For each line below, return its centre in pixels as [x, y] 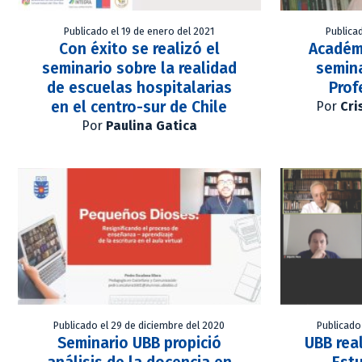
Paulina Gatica [151, 125]
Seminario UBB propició [139, 343]
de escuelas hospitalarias [139, 87]
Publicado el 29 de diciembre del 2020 [139, 326]
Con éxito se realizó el [139, 48]
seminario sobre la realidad [139, 68]
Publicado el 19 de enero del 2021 [139, 31]
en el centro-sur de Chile [139, 107]
